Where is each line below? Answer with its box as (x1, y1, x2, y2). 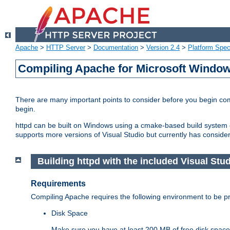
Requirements (31, 179, 86, 188)
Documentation (93, 44, 138, 52)
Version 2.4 (146, 44, 180, 52)
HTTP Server (46, 44, 85, 52)
